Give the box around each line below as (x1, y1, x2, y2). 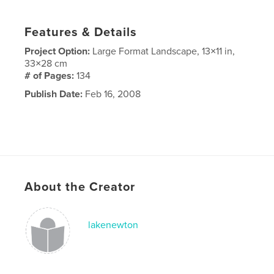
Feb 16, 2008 (83, 87, 141, 100)
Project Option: (24, 45, 93, 57)
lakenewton (88, 218, 139, 231)
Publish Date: (24, 87, 83, 100)
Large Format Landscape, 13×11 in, (92, 45, 235, 57)
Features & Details (24, 24, 138, 40)
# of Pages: (24, 69, 77, 82)
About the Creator (24, 179, 136, 194)
